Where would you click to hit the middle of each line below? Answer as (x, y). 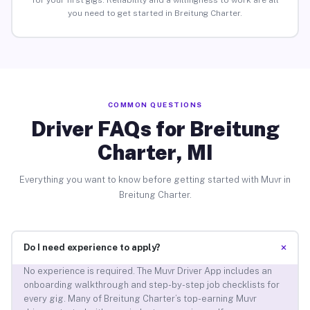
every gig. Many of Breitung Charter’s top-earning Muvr (140, 299)
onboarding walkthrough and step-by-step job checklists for (151, 285)
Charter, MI (155, 152)
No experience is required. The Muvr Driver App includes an (147, 271)
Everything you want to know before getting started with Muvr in (155, 179)
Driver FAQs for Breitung (155, 128)
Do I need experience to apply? (92, 248)
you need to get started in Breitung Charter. (155, 13)
